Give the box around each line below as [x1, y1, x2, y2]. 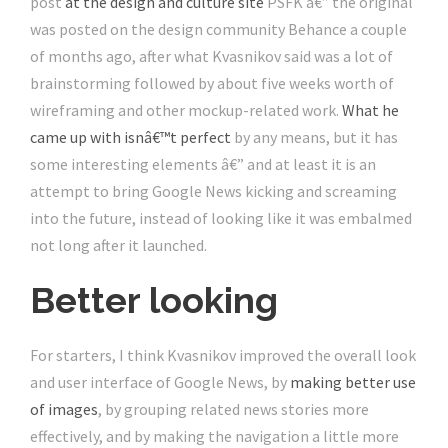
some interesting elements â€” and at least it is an [30, 154, 376, 175]
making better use [290, 372, 416, 393]
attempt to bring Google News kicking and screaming [30, 181, 397, 202]
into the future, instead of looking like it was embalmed [30, 208, 412, 229]
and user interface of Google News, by [30, 372, 290, 393]
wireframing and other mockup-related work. [30, 100, 342, 121]
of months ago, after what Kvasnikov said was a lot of [30, 46, 393, 67]
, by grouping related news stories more [98, 399, 369, 420]
